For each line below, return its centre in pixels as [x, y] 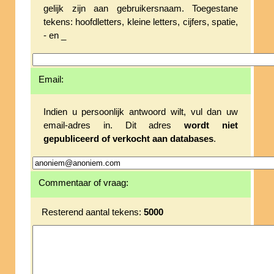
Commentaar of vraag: [83, 183]
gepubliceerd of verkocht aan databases [128, 139]
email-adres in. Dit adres [114, 126]
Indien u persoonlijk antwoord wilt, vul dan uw [141, 112]
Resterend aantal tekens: [93, 213]
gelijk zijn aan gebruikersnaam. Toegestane [141, 9]
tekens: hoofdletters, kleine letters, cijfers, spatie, [141, 22]
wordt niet [211, 126]
